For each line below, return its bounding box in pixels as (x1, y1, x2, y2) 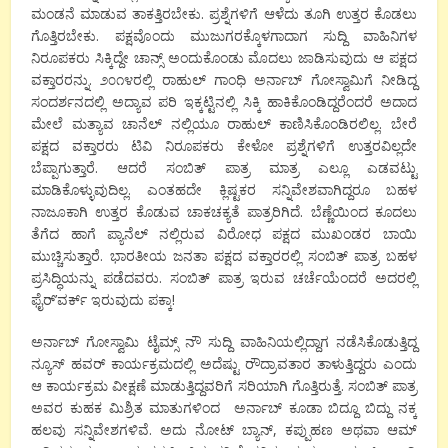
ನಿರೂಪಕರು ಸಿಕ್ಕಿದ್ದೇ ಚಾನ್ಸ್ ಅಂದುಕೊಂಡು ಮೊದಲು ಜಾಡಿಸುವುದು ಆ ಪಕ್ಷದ (31, 48, 417, 68)
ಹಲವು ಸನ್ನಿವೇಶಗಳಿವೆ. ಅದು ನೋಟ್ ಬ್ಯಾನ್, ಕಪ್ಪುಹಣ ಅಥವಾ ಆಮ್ (31, 420, 417, 440)
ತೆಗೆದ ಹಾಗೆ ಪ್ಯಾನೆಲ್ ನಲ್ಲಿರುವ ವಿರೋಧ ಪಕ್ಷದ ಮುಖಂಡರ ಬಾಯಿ (31, 224, 417, 244)
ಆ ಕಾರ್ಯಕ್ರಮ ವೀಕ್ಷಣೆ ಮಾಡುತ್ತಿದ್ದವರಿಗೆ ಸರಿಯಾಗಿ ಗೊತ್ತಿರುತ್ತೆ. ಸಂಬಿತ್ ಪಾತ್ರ (31, 376, 417, 396)
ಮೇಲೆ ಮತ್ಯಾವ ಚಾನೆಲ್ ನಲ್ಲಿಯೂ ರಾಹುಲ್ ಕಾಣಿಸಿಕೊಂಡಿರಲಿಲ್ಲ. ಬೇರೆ (31, 114, 417, 134)
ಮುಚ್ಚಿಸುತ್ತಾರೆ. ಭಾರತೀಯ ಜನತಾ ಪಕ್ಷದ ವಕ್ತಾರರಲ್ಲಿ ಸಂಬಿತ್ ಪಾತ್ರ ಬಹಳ (31, 246, 417, 266)
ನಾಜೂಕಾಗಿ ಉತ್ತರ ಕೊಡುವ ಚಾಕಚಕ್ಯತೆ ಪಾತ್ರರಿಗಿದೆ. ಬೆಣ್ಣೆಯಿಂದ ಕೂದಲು (31, 202, 417, 222)
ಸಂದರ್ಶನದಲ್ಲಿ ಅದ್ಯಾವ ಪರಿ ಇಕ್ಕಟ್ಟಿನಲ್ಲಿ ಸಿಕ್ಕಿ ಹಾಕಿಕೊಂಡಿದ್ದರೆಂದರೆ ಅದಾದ (31, 92, 417, 112)
